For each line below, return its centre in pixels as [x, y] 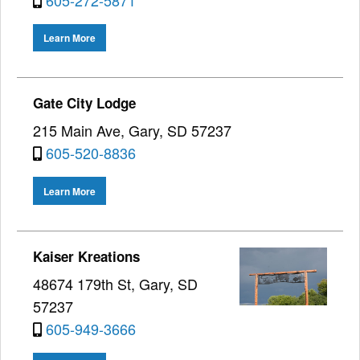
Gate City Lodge [84, 103]
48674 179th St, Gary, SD [115, 283]
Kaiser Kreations [86, 256]
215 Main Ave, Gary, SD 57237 [132, 131]
